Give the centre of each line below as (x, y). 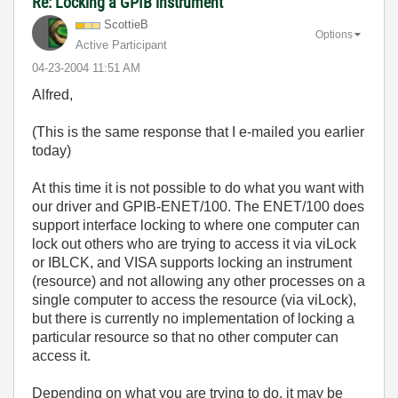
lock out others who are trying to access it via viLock (194, 244)
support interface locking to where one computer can (196, 225)
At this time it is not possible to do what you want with (198, 188)
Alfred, (52, 95)
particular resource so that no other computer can (185, 337)
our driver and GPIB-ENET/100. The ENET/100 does (198, 207)
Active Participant (121, 45)
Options (334, 34)
